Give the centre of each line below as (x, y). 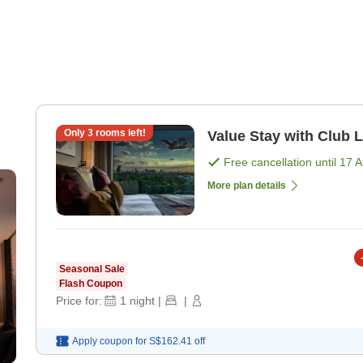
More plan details (247, 186)
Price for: (79, 301)
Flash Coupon (91, 284)
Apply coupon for (109, 342)
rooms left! (119, 133)
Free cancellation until (282, 162)
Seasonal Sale (92, 269)
